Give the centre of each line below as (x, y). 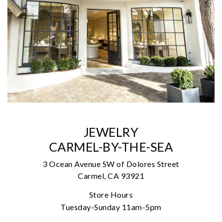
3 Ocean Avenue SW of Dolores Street (111, 164)
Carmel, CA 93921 (111, 176)
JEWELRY (111, 132)
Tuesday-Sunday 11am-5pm (111, 207)
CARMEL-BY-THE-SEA (111, 147)
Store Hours (111, 195)
